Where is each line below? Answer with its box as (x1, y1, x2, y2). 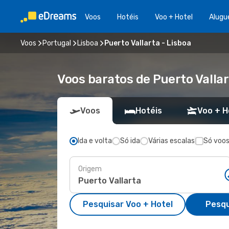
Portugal (42, 38, 71, 48)
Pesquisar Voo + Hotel (82, 199, 173, 209)
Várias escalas (148, 136, 195, 145)
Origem (78, 164, 102, 173)
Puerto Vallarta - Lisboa (104, 38, 191, 48)
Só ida (120, 136, 140, 145)
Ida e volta (78, 136, 112, 145)
